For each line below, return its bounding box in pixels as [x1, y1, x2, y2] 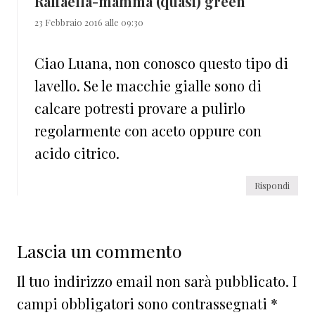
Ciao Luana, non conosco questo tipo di [34, 53, 288, 73]
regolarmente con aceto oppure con [34, 121, 262, 141]
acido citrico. [34, 143, 120, 163]
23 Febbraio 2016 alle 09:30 [34, 16, 143, 29]
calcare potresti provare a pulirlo [34, 98, 245, 118]
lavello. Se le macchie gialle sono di [34, 76, 262, 96]
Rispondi [255, 179, 290, 192]
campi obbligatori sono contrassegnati [17, 294, 271, 314]
